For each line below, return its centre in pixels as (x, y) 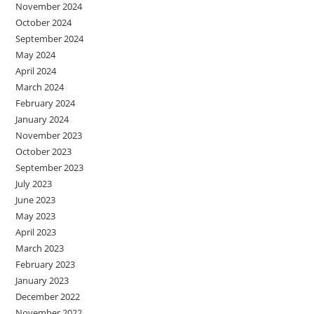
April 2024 (36, 71)
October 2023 (44, 152)
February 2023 (46, 265)
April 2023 (36, 232)
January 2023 (42, 281)
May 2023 (36, 216)
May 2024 (36, 55)
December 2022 (48, 297)
